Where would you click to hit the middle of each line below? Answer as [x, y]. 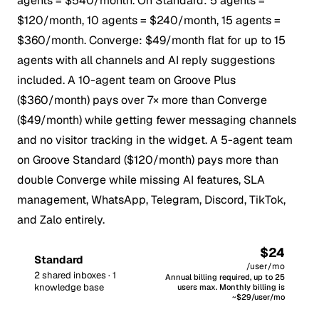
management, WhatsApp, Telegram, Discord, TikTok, [151, 199]
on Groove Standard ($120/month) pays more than [148, 159]
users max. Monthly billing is [231, 287]
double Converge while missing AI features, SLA [141, 179]
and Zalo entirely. [61, 219]
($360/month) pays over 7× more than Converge [142, 100]
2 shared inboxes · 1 [75, 275]
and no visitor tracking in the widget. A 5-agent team [155, 140]
